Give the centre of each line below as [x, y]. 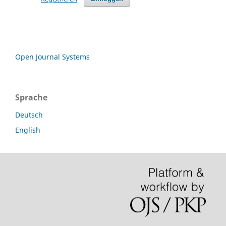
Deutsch [29, 115]
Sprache [31, 97]
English [28, 130]
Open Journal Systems [52, 56]
